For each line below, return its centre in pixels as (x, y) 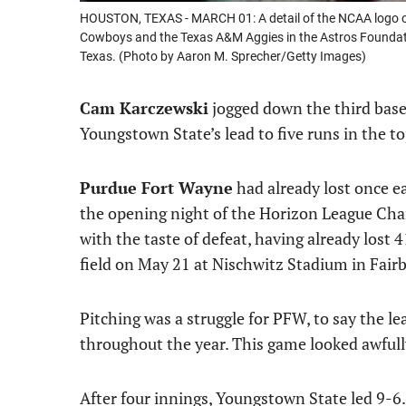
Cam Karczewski (144, 108)
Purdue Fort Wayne (156, 188)
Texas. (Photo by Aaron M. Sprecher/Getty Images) (223, 56)
